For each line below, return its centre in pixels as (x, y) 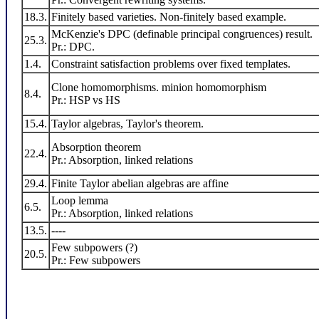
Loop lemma (80, 200)
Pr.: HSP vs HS (86, 100)
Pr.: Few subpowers (96, 260)
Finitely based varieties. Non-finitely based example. (169, 17)
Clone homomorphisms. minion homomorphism (159, 87)
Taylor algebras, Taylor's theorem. (127, 124)
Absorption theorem (96, 147)
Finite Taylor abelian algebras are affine (140, 183)
